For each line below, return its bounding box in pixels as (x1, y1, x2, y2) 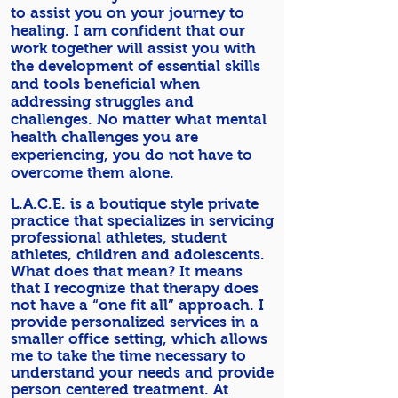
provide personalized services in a (11, 314, 259, 330)
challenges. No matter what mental (11, 111, 267, 128)
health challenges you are (11, 129, 198, 146)
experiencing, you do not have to (11, 147, 252, 163)
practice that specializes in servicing (11, 212, 274, 229)
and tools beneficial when (11, 76, 200, 92)
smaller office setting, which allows (11, 330, 267, 347)
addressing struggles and (11, 93, 194, 110)
